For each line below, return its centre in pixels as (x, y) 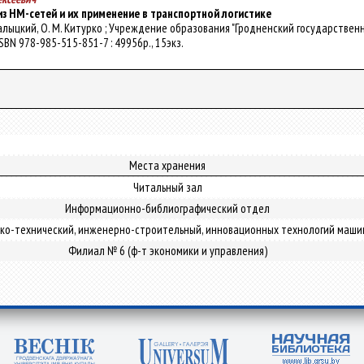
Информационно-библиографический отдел (167, 208)
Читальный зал (167, 187)
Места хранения (167, 165)
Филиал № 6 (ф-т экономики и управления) (167, 251)
